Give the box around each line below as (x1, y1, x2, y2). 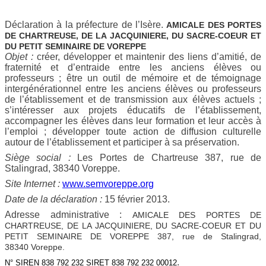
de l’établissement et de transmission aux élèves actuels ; (5, 94, 261, 105)
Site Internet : (5, 179, 62, 189)
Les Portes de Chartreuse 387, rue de (70, 153, 262, 163)
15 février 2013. (104, 194, 170, 205)
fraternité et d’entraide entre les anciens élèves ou (5, 62, 261, 73)
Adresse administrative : (5, 210, 132, 220)
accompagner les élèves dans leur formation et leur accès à (5, 116, 261, 126)
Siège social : (5, 153, 71, 163)
